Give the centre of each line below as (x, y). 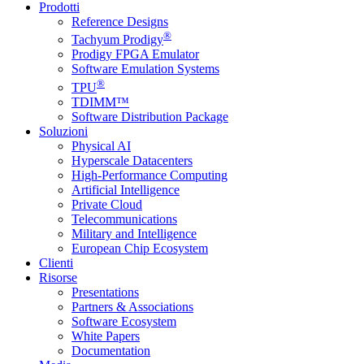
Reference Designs (120, 22)
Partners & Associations (132, 306)
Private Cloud (107, 204)
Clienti (56, 262)
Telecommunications (124, 219)
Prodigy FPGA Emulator (135, 54)
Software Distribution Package (150, 116)
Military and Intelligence (134, 233)
